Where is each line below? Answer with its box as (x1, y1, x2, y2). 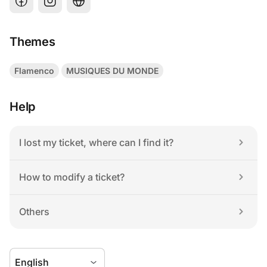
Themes (10, 35, 55, 49)
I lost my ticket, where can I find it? (19, 136, 173, 149)
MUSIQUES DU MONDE (66, 66, 159, 76)
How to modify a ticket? (19, 171, 125, 184)
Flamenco (14, 66, 54, 76)
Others (19, 206, 49, 218)
